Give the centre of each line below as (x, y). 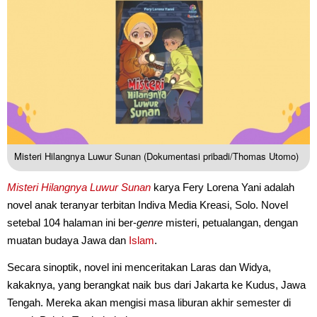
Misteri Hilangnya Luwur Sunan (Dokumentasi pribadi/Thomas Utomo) (156, 156)
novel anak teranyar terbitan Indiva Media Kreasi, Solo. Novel (148, 204)
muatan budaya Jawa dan (68, 240)
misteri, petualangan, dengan (230, 222)
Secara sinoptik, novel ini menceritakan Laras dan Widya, (139, 267)
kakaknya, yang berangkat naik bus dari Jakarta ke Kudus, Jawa (156, 284)
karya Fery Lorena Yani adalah (223, 187)
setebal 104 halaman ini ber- (72, 222)
